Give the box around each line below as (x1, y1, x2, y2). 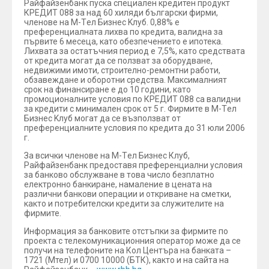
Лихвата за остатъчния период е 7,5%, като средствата (24, 46, 245, 56)
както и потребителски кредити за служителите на (24, 199, 224, 208)
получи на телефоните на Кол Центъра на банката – (24, 246, 231, 255)
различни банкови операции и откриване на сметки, (24, 189, 231, 199)
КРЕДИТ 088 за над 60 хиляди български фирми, (24, 8, 218, 17)
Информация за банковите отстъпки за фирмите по (24, 226, 228, 236)
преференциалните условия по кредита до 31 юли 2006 (24, 123, 245, 133)
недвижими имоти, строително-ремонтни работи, (24, 65, 220, 75)
